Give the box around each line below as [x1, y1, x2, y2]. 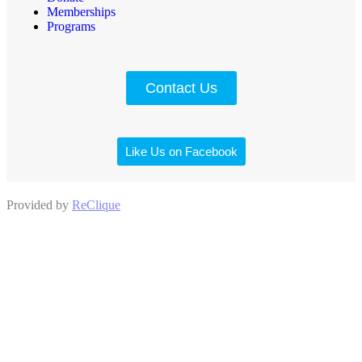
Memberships [47, 4, 116, 19]
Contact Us [145, 79, 217, 96]
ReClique [72, 197, 120, 212]
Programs [47, 19, 95, 33]
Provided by [6, 197, 72, 212]
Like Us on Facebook [124, 144, 238, 158]
